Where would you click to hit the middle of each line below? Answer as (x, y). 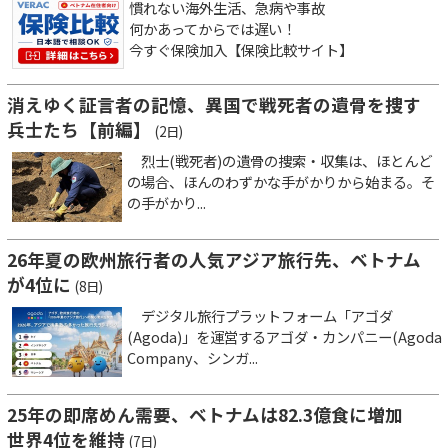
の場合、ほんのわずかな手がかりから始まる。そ (281, 181)
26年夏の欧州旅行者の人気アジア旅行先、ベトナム (214, 259)
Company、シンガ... (192, 357)
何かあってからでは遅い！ (212, 28)
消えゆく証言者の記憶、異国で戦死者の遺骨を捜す (214, 104)
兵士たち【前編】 (79, 129)
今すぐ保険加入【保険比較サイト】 (241, 49)
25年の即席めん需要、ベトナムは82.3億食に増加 (214, 414)
